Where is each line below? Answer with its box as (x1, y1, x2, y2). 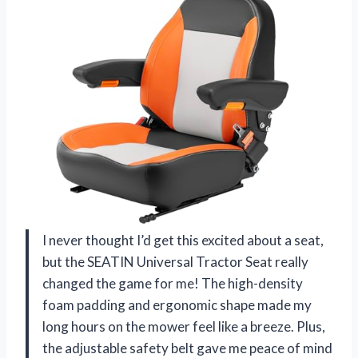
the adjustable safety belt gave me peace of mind (42, 339, 332, 356)
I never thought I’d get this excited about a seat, (42, 231, 324, 249)
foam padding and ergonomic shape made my (42, 296, 312, 313)
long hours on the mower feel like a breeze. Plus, (42, 317, 325, 335)
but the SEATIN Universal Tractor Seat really (42, 253, 308, 270)
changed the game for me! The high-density (42, 274, 303, 292)
